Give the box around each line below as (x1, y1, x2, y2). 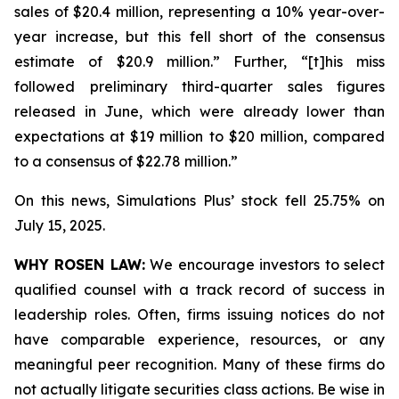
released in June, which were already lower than (14, 102, 385, 120)
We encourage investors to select (144, 256, 386, 273)
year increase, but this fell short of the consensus (14, 28, 385, 45)
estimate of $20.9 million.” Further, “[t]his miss (14, 53, 385, 70)
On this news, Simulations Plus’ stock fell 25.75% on (14, 191, 385, 209)
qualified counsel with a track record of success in (14, 281, 385, 298)
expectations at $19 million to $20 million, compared (14, 127, 385, 145)
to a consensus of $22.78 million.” (14, 152, 238, 170)
